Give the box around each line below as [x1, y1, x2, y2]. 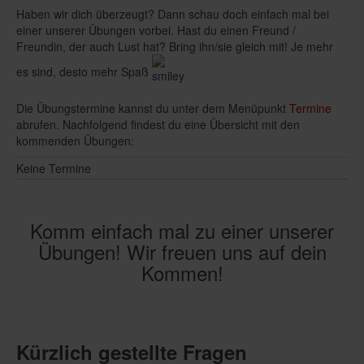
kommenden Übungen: [16, 132, 134, 149]
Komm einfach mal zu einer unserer [30, 216, 334, 245]
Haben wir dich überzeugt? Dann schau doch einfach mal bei [16, 6, 329, 23]
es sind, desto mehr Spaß [16, 63, 152, 80]
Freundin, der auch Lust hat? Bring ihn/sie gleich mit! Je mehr [16, 38, 333, 55]
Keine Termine [16, 160, 91, 177]
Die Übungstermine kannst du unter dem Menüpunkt [16, 100, 289, 117]
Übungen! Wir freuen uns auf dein [37, 237, 327, 266]
